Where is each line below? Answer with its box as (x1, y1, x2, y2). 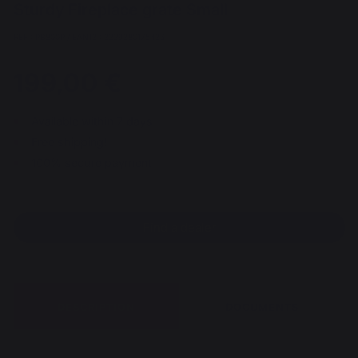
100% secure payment (31, 156, 152, 169)
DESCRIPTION (58, 301, 135, 313)
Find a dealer (142, 220, 217, 235)
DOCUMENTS (225, 301, 299, 313)
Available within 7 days (31, 114, 153, 128)
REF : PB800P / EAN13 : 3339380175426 (14, 32, 165, 42)
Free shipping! (31, 135, 107, 149)
